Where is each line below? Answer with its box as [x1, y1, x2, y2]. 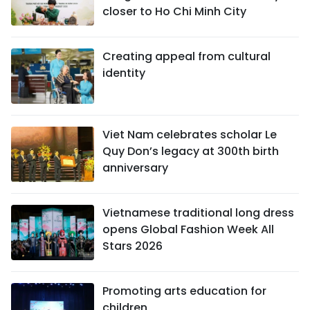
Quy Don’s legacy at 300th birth [102, 143, 279, 159]
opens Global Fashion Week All [102, 221, 274, 237]
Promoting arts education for [102, 283, 266, 299]
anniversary [102, 160, 168, 176]
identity [102, 65, 145, 81]
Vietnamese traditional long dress [102, 205, 294, 221]
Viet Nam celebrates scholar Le [102, 127, 277, 143]
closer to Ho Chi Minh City [102, 3, 246, 19]
